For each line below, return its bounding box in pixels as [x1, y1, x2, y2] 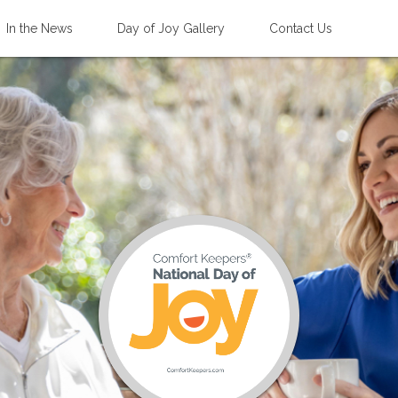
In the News [6, 21, 73, 36]
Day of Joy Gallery [117, 21, 225, 36]
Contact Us [269, 21, 332, 36]
